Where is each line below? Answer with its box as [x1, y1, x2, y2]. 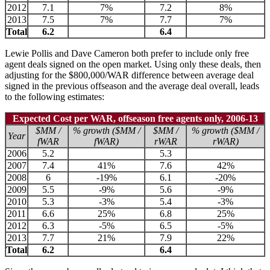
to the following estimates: [5, 91, 104, 102]
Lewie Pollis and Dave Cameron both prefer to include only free [5, 48, 249, 58]
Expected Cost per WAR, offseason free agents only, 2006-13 [12, 113, 258, 124]
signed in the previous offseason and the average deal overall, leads [5, 80, 259, 91]
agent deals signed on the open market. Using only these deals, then [5, 58, 261, 69]
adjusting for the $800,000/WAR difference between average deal [5, 69, 254, 80]
